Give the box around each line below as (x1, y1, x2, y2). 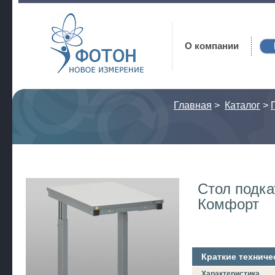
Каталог (225, 100, 260, 110)
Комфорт (198, 196, 259, 212)
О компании (185, 41, 239, 51)
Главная (174, 100, 212, 110)
